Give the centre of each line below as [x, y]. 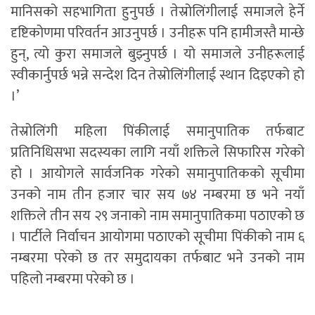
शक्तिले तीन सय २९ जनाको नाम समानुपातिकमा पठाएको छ [157, 216]
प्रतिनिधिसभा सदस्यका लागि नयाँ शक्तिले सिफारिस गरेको [157, 153]
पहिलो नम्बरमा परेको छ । [73, 279]
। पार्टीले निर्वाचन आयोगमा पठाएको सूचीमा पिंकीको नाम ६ [157, 237]
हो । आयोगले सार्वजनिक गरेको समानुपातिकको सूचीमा [157, 174]
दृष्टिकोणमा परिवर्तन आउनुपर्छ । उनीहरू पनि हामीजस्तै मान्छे [157, 33]
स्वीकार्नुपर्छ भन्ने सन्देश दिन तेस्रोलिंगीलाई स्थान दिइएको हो [157, 76]
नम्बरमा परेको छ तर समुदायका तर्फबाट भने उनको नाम [157, 258]
